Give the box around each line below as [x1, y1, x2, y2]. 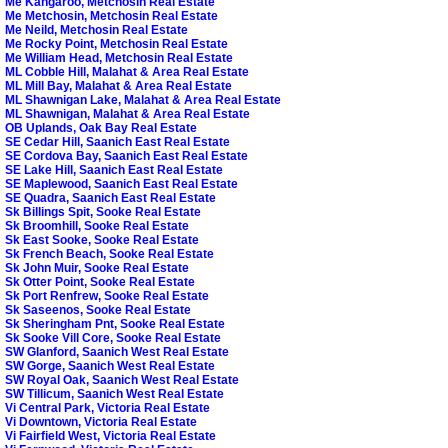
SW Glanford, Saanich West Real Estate [5, 345, 229, 360]
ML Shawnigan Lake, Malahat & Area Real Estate [5, 93, 281, 108]
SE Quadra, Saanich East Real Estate [5, 191, 216, 206]
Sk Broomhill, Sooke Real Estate [5, 219, 189, 234]
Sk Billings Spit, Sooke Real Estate [5, 205, 201, 220]
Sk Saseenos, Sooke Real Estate [5, 303, 191, 318]
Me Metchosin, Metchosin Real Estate [5, 9, 218, 24]
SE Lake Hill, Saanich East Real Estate [5, 163, 223, 178]
